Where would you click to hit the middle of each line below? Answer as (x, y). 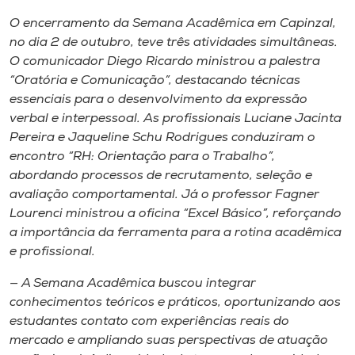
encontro (39, 157)
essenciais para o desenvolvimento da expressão (158, 99)
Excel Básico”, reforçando (265, 214)
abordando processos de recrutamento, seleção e (161, 176)
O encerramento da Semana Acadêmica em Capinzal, (173, 23)
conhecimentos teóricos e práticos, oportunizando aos (175, 302)
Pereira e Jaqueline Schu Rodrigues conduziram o (162, 137)
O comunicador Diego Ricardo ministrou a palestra (165, 61)
